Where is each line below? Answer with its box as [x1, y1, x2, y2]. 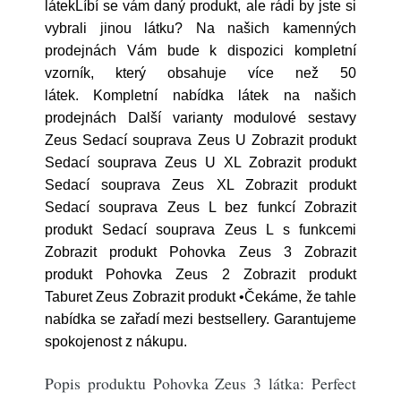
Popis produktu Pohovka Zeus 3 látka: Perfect [45, 372, 356, 394]
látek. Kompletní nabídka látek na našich [45, 88, 356, 103]
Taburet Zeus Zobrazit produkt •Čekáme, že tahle [45, 289, 356, 304]
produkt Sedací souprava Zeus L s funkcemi [45, 222, 356, 237]
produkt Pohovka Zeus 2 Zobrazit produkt [45, 267, 356, 282]
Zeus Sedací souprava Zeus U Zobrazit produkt [45, 132, 356, 148]
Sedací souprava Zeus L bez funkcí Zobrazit [45, 200, 356, 215]
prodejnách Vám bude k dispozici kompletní [45, 43, 356, 58]
